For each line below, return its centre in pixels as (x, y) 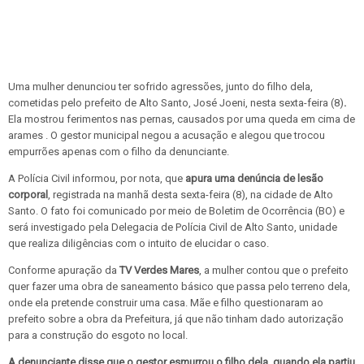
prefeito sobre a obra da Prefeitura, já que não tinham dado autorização (176, 319)
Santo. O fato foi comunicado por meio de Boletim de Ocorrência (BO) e (176, 211)
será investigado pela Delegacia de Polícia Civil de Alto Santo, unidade (173, 227)
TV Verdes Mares (159, 271)
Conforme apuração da (64, 271)
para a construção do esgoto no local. (98, 336)
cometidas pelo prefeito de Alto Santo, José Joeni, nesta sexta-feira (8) (176, 103)
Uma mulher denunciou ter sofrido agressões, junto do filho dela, (160, 87)
